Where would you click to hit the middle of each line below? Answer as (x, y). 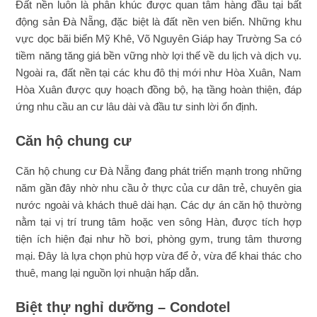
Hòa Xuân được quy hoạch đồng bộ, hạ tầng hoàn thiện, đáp (158, 90)
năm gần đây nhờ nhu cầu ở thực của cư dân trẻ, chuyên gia (158, 188)
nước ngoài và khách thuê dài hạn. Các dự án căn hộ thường (158, 205)
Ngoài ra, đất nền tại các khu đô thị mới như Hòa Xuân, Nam (158, 73)
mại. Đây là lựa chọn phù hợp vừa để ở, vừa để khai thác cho (158, 256)
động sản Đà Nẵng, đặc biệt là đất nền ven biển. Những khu (158, 22)
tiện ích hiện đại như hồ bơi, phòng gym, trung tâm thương (158, 239)
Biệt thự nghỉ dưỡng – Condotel (123, 307)
